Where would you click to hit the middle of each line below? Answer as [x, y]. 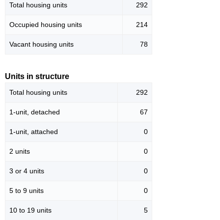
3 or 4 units [27, 171]
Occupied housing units [46, 25]
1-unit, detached [35, 112]
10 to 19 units [30, 210]
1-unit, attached [34, 132]
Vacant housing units [41, 44]
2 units [20, 151]
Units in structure [37, 77]
